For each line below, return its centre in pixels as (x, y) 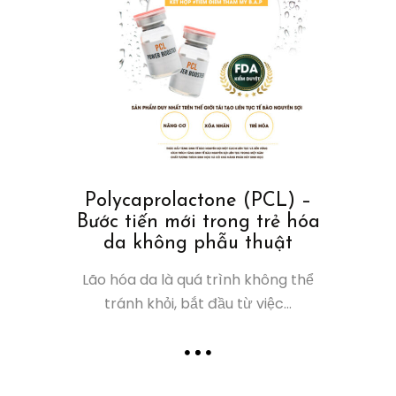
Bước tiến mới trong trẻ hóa (198, 223)
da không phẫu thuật (198, 244)
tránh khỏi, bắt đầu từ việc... (198, 304)
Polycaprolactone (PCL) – (198, 202)
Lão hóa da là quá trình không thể (198, 280)
